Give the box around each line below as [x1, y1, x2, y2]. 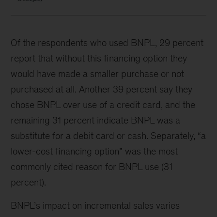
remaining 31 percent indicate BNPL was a [11, 114, 181, 125]
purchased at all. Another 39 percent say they [11, 83, 193, 94]
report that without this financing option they [11, 52, 187, 63]
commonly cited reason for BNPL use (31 [11, 161, 173, 172]
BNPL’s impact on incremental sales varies [11, 200, 180, 211]
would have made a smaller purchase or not [11, 68, 185, 79]
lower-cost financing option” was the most [11, 145, 178, 156]
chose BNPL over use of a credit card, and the [11, 99, 196, 110]
